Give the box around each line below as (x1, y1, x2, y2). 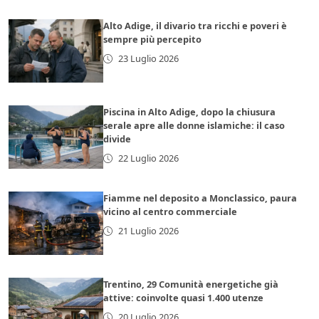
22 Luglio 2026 (117, 152, 179, 165)
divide (103, 132, 132, 146)
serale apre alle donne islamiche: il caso (103, 119, 286, 132)
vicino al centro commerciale (103, 205, 238, 219)
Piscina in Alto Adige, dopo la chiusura (103, 105, 276, 119)
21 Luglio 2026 (117, 224, 179, 238)
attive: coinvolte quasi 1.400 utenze (103, 291, 264, 305)
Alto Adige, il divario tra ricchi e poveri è (103, 19, 288, 33)
